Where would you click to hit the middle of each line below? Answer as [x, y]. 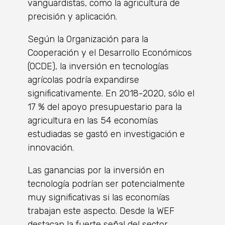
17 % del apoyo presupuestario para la [105, 107]
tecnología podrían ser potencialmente [106, 184]
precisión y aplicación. [72, 17]
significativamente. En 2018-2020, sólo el [111, 94]
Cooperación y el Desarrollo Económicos [110, 53]
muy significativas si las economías [99, 198]
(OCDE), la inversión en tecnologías [98, 67]
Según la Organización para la [88, 39]
